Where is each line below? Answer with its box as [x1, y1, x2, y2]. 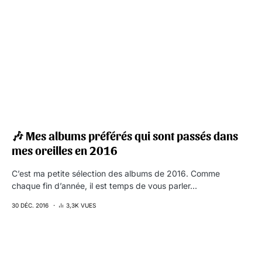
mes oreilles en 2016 [12, 143, 118, 157]
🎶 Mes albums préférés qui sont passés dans [12, 129, 238, 143]
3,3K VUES [66, 202, 96, 209]
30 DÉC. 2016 [12, 202, 49, 209]
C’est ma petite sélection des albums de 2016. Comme [12, 168, 220, 178]
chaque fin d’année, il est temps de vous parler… [12, 181, 197, 191]
